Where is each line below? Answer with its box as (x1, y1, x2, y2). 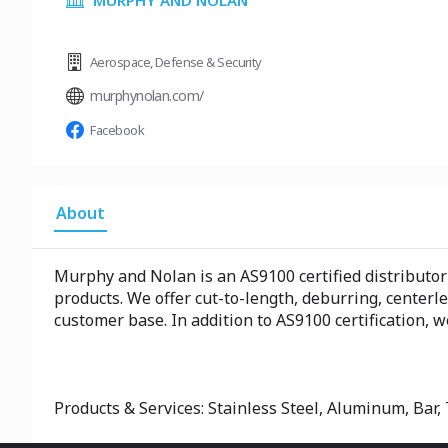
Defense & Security (154, 53, 262, 71)
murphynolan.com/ (90, 86, 204, 105)
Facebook (90, 121, 144, 139)
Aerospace (90, 53, 150, 71)
